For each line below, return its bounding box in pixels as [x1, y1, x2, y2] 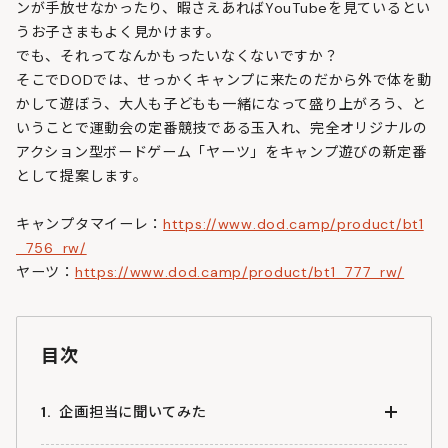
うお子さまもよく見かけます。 [16, 22, 221, 41]
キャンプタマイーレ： [16, 214, 164, 233]
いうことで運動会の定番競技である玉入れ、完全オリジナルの [16, 118, 428, 137]
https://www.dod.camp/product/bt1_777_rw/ [74, 262, 405, 281]
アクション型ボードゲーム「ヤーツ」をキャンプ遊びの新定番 [16, 142, 427, 161]
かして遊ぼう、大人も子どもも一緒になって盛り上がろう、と [16, 94, 427, 113]
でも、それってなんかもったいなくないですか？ [16, 46, 339, 65]
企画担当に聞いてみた [59, 402, 207, 421]
